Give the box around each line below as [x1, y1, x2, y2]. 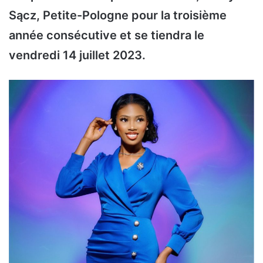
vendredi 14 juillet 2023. [9, 48, 146, 63]
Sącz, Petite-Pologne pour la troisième [9, 8, 227, 23]
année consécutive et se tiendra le [9, 28, 204, 43]
